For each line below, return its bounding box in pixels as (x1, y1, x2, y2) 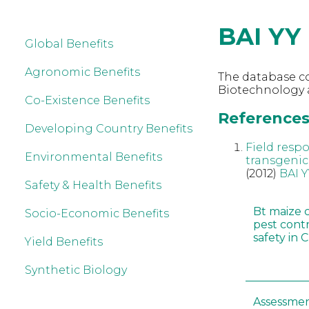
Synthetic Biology (25, 263, 127, 277)
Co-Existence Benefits (25, 94, 150, 107)
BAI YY (217, 22, 301, 51)
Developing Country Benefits (25, 122, 192, 135)
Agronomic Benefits (25, 66, 140, 79)
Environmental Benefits (25, 150, 162, 163)
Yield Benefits (25, 235, 103, 248)
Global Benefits (25, 37, 113, 50)
